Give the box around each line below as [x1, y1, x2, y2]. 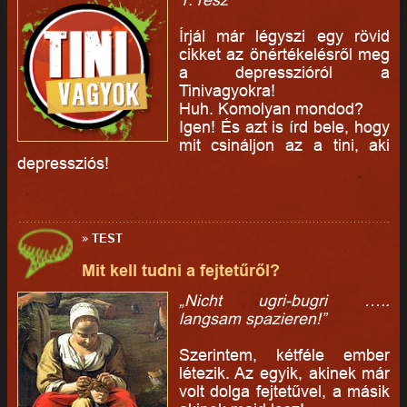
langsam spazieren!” [178, 309, 326, 329]
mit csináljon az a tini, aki [178, 134, 391, 154]
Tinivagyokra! [178, 80, 275, 100]
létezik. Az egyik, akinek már [178, 363, 391, 383]
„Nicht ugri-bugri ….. [178, 291, 391, 311]
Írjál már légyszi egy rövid [178, 25, 391, 45]
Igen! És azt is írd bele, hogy [178, 116, 391, 136]
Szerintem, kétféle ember [178, 345, 391, 365]
